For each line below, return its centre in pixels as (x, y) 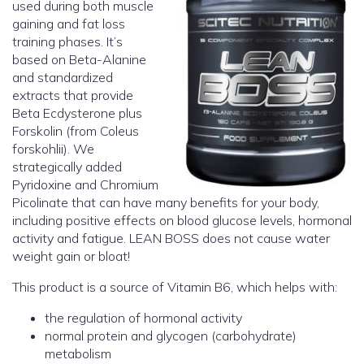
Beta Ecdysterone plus (77, 113)
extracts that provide (73, 95)
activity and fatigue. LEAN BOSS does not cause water (171, 238)
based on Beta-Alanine (79, 60)
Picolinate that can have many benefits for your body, (166, 203)
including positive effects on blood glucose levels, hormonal (182, 221)
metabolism (78, 354)
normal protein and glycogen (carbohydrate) (171, 336)
